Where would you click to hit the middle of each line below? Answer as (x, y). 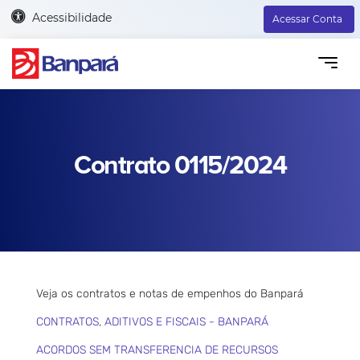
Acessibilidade (72, 17)
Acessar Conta (307, 19)
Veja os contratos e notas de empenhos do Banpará (170, 293)
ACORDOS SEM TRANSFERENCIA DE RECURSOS (157, 350)
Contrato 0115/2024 (180, 166)
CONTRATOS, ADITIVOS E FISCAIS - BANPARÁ (152, 321)
